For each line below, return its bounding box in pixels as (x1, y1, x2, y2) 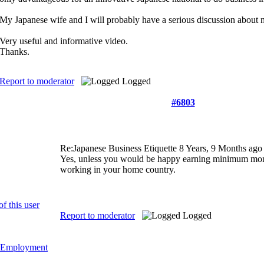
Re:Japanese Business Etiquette (60, 143, 179, 153)
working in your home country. (60, 164, 176, 174)
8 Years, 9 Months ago (179, 143, 262, 153)
